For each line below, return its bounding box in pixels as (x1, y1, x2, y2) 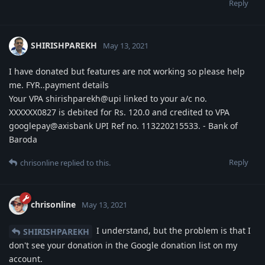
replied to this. (59, 157, 111, 169)
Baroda (9, 134, 37, 146)
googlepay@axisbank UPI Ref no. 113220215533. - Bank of (9, 120, 238, 132)
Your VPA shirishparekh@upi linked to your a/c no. (9, 93, 207, 105)
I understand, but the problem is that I (94, 225, 251, 237)
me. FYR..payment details (9, 79, 109, 91)
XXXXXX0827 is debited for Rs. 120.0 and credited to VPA (9, 106, 230, 118)
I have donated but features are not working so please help (9, 66, 245, 77)
